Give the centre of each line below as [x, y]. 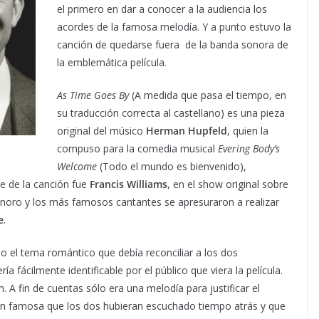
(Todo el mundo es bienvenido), [172, 166]
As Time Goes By [93, 95]
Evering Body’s [249, 148]
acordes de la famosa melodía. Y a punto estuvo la [174, 27]
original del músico [101, 131]
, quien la [248, 131]
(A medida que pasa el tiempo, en [208, 95]
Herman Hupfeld [187, 131]
